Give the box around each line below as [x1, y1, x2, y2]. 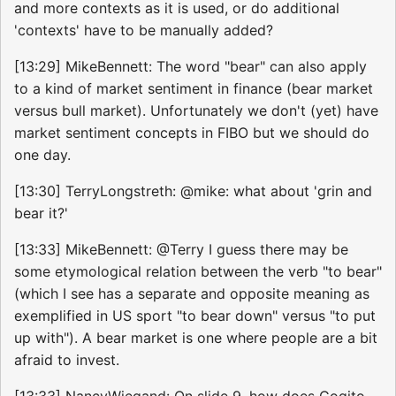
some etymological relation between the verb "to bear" [14, 262, 382, 280]
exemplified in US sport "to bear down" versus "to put [14, 306, 376, 324]
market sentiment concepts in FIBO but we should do [14, 123, 369, 141]
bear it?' [14, 203, 68, 222]
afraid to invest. [14, 350, 119, 369]
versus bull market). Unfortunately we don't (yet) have [14, 101, 378, 119]
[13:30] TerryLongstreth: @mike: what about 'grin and [14, 181, 372, 200]
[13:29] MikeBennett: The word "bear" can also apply [14, 57, 367, 75]
